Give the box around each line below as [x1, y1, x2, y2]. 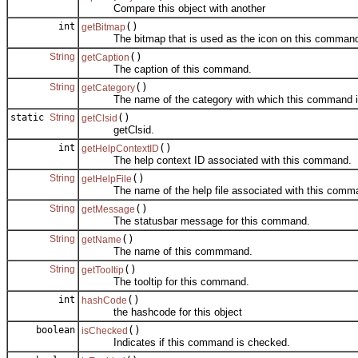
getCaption [82, 52, 129, 64]
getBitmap [82, 22, 125, 34]
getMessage [82, 204, 135, 216]
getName [82, 234, 121, 246]
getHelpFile [82, 173, 132, 185]
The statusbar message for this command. [82, 215, 310, 228]
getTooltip [82, 265, 124, 276]
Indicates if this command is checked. [82, 336, 290, 349]
